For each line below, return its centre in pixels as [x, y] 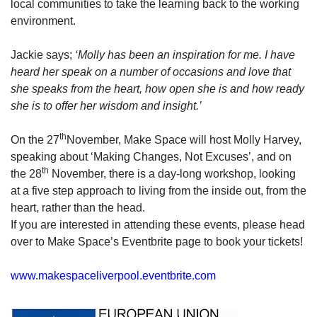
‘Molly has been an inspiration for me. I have [185, 55]
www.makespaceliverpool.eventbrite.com [113, 276]
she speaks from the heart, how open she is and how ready [157, 89]
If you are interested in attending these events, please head [158, 225]
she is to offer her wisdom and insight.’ [106, 106]
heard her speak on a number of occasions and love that [151, 72]
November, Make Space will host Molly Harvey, [184, 140]
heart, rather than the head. [78, 208]
